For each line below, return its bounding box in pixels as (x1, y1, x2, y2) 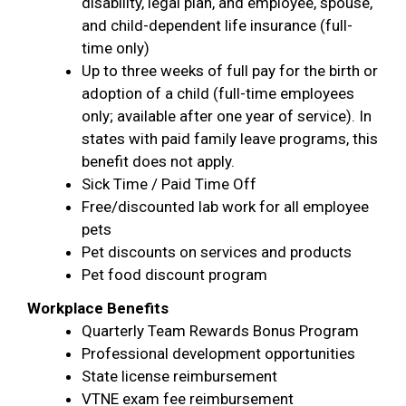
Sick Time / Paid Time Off (82, 175, 256, 193)
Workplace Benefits (27, 299, 169, 317)
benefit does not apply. (82, 152, 235, 170)
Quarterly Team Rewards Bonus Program (82, 322, 359, 340)
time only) (82, 39, 150, 57)
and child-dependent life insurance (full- (82, 16, 353, 34)
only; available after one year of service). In (82, 107, 372, 125)
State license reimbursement (82, 367, 277, 385)
